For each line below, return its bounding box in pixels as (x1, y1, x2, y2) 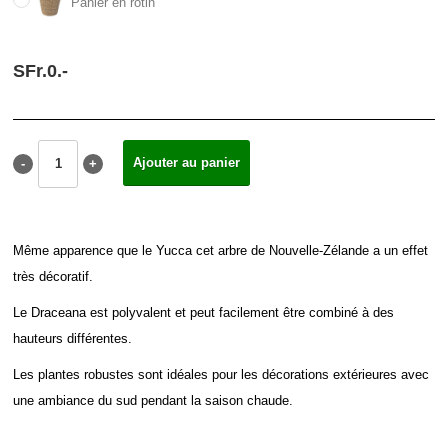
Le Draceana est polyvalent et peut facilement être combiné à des (13, 305, 395, 321)
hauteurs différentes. (13, 331, 133, 347)
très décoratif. (13, 269, 94, 285)
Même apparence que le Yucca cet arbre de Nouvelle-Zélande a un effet (13, 243, 429, 259)
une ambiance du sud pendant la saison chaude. (13, 393, 294, 409)
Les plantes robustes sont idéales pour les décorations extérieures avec (13, 367, 430, 383)
